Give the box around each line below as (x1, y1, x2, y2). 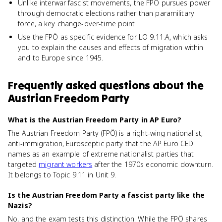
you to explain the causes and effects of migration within (18, 43, 204, 52)
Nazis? (8, 201, 32, 210)
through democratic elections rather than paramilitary (18, 8, 194, 18)
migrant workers (39, 160, 93, 169)
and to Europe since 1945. (18, 53, 104, 62)
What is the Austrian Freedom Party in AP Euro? (8, 115, 182, 124)
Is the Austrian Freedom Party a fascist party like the (8, 190, 205, 200)
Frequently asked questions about (8, 78, 186, 92)
